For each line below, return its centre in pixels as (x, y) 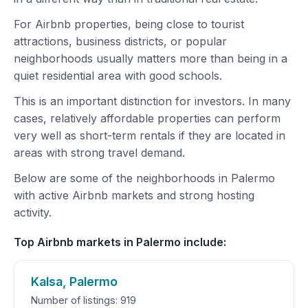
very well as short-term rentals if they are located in (150, 135)
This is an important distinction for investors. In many (152, 101)
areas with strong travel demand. (99, 153)
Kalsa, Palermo (74, 282)
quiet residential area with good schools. (118, 76)
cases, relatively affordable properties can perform (147, 118)
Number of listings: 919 (84, 300)
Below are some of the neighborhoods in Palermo (144, 178)
